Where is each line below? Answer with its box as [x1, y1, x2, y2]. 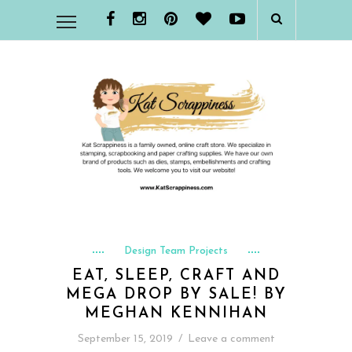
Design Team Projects [124, 245, 228, 256]
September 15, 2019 [77, 332, 173, 345]
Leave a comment [187, 332, 275, 345]
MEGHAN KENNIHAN [84, 306, 268, 321]
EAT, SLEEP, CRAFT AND [71, 268, 280, 284]
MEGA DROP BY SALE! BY [65, 287, 287, 302]
